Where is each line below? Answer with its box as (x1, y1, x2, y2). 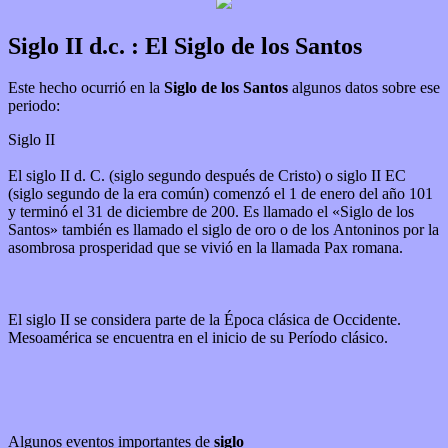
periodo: (8, 97, 60, 115)
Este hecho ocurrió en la (8, 79, 164, 97)
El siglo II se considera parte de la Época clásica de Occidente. (8, 311, 401, 329)
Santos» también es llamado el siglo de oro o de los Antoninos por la (8, 221, 439, 239)
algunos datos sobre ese (292, 79, 440, 97)
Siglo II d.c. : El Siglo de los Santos (8, 32, 362, 59)
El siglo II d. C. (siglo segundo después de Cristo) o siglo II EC (8, 167, 406, 185)
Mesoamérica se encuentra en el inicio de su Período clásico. (8, 329, 392, 347)
